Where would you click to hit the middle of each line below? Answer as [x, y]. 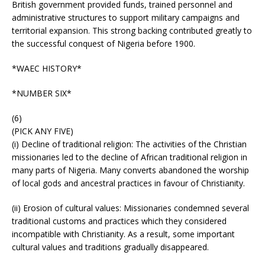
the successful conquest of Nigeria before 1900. [104, 43]
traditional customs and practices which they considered [119, 221]
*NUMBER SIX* [42, 93]
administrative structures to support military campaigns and [126, 17]
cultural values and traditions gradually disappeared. [110, 247]
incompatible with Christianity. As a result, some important [123, 234]
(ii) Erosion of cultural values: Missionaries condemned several [130, 208]
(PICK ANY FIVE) [43, 131]
